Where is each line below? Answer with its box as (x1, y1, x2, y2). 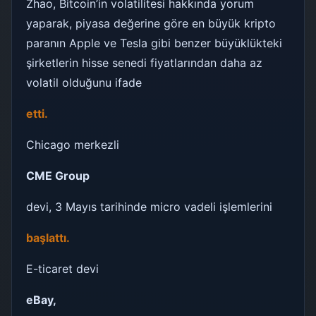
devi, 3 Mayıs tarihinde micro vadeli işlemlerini (26, 199, 272, 214)
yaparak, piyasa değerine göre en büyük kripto (26, 16, 276, 30)
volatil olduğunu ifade (26, 75, 142, 90)
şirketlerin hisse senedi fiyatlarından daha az (26, 55, 262, 70)
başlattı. (26, 230, 73, 245)
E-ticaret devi (26, 261, 102, 276)
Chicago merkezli (26, 137, 119, 152)
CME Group (26, 168, 90, 183)
